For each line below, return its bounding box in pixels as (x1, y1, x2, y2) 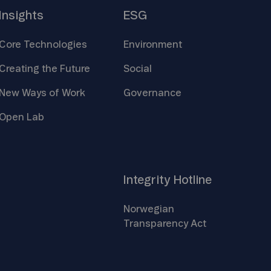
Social (123, 64, 152, 74)
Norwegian (123, 204, 175, 214)
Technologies (23, 39, 87, 50)
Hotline (174, 174, 212, 186)
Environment (123, 39, 183, 50)
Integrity (123, 174, 174, 186)
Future (59, 64, 90, 74)
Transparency (123, 218, 191, 229)
